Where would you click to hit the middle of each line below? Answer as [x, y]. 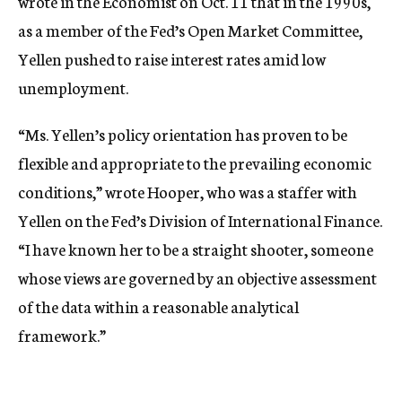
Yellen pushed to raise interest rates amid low [172, 58]
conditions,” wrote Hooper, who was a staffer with [188, 191]
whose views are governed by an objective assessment [197, 277]
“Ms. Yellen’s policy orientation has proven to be [183, 134]
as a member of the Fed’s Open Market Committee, [190, 30]
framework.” [62, 335]
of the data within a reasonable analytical [158, 306]
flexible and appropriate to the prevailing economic [195, 162]
